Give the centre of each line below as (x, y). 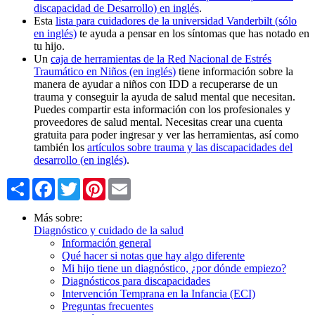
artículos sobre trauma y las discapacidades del (190, 147)
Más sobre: (58, 217)
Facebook (77, 183)
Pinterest (124, 183)
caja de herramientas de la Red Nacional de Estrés (161, 58)
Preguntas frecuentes (108, 306)
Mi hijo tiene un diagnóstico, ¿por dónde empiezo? (174, 268)
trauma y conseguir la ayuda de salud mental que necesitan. (165, 96)
